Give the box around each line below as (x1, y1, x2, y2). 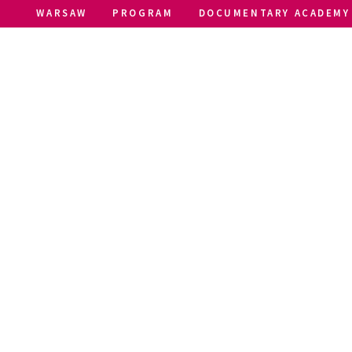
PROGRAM (112, 6, 174, 20)
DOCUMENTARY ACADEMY (198, 6, 350, 20)
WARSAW (36, 6, 87, 20)
